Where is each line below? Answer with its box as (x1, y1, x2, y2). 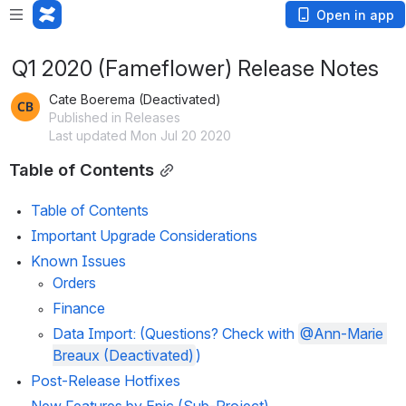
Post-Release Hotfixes (31, 372, 180, 390)
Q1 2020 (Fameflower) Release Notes (12, 55, 379, 82)
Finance (53, 299, 105, 317)
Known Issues (31, 252, 130, 270)
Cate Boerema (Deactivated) (49, 92, 221, 107)
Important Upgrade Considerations (31, 227, 257, 245)
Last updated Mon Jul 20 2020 (49, 128, 231, 143)
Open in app (316, 7, 394, 23)
